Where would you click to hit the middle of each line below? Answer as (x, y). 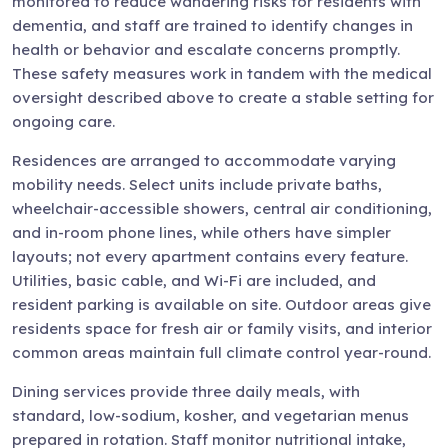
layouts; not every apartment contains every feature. (210, 256)
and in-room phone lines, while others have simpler (201, 232)
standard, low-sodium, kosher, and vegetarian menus (210, 415)
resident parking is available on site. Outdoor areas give (221, 304)
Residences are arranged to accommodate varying (204, 160)
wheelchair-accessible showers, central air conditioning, (222, 208)
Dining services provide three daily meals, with (186, 391)
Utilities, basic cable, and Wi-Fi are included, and (194, 280)
